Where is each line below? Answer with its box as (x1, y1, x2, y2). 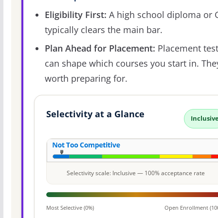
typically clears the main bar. (44, 24, 163, 36)
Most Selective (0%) (46, 203, 94, 211)
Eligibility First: (44, 9, 107, 21)
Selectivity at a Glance (46, 108, 145, 120)
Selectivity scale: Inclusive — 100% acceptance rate (67, 168, 205, 177)
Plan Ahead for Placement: (44, 42, 155, 54)
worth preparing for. (44, 73, 127, 85)
